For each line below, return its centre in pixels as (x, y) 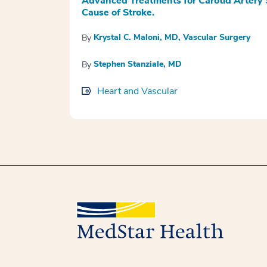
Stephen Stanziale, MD (138, 64)
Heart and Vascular (137, 91)
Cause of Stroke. (118, 12)
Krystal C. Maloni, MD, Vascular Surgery (172, 37)
